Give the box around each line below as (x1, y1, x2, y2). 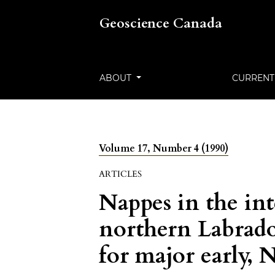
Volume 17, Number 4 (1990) (99, 142, 229, 155)
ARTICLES (99, 168, 142, 180)
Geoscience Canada (99, 14, 223, 33)
